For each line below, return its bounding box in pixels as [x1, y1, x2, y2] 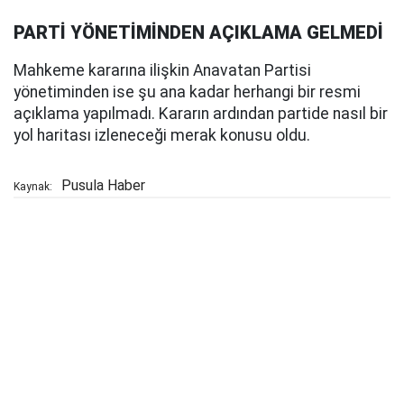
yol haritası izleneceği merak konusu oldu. [14, 126, 310, 145]
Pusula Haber [61, 177, 145, 195]
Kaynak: [14, 180, 52, 194]
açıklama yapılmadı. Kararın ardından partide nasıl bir [14, 105, 388, 124]
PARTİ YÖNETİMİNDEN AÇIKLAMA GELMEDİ [14, 22, 383, 44]
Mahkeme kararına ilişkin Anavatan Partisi [14, 61, 311, 80]
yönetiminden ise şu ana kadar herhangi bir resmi [14, 83, 361, 102]
